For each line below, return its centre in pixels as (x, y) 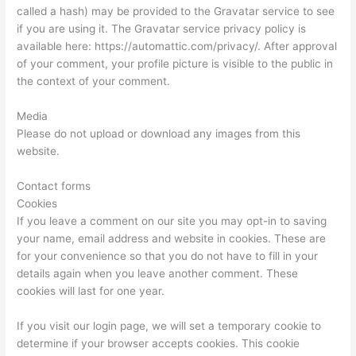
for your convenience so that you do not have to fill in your (168, 256)
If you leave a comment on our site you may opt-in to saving (172, 221)
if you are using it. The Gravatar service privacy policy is (162, 29)
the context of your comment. (94, 81)
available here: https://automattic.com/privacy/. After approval (177, 46)
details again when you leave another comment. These (158, 274)
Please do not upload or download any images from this (159, 134)
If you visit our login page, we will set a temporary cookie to (169, 325)
